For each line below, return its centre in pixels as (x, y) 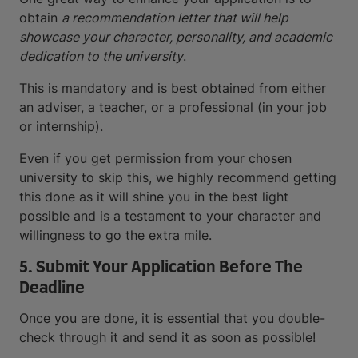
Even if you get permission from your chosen (155, 158)
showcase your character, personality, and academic (176, 36)
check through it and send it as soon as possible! (167, 337)
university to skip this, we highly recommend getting (178, 177)
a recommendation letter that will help (175, 17)
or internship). (61, 126)
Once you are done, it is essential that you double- (172, 318)
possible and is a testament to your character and (170, 215)
